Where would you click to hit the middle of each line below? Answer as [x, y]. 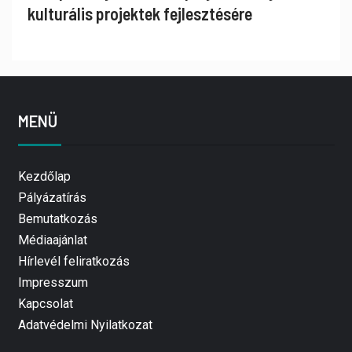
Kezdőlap [44, 177]
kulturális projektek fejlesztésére [140, 14]
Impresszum [53, 283]
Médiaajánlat [52, 240]
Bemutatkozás [57, 219]
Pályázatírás [52, 198]
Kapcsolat [45, 304]
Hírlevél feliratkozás [73, 262]
